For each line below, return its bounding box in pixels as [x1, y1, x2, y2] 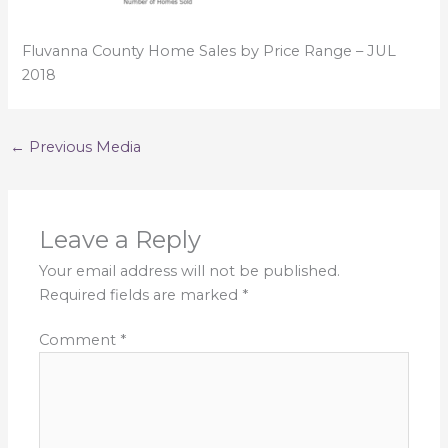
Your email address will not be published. [39, 261, 341, 280]
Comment [39, 331, 121, 350]
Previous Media [24, 138, 141, 157]
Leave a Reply [39, 224, 202, 254]
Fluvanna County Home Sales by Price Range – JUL [22, 41, 397, 60]
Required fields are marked [39, 285, 243, 304]
